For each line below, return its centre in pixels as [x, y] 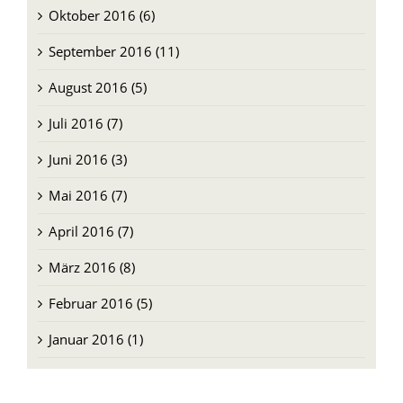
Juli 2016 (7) [85, 123]
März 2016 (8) [91, 267]
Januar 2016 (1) [95, 339]
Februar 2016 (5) [100, 303]
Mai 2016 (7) [87, 195]
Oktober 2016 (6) [101, 15]
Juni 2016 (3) [87, 159]
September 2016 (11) [113, 51]
